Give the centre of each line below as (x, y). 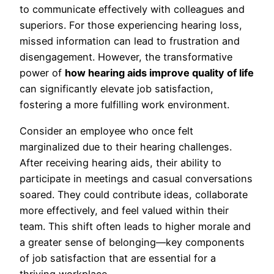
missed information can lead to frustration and (130, 41)
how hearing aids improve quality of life (159, 73)
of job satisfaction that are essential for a (118, 258)
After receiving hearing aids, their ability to (120, 162)
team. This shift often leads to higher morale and (135, 226)
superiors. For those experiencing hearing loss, (131, 25)
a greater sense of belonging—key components (132, 242)
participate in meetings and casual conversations (136, 178)
